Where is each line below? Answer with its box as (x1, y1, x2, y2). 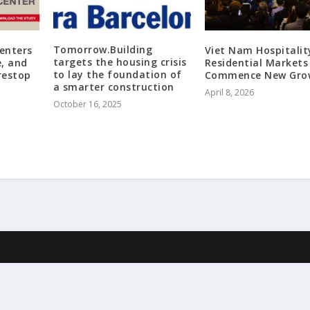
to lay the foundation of (53, 67, 182, 81)
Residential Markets (204, 55, 309, 69)
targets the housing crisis (53, 55, 187, 69)
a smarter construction (53, 80, 174, 93)
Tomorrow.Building (53, 42, 153, 56)
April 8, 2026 (204, 86, 254, 98)
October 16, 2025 (53, 98, 122, 110)
